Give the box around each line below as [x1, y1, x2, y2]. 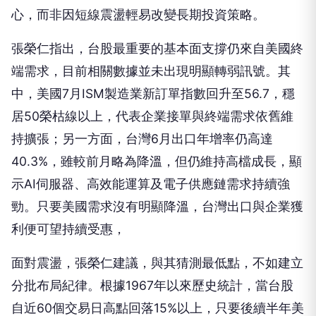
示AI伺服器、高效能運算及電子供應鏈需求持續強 [11, 130, 290, 146]
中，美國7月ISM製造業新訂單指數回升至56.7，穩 [11, 40, 295, 56]
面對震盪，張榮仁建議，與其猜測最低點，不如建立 [11, 209, 303, 225]
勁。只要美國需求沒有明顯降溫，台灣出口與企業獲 [11, 153, 303, 169]
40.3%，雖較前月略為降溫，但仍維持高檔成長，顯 [11, 108, 302, 123]
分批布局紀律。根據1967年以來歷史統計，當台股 [11, 232, 293, 248]
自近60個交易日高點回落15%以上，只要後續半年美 [11, 255, 304, 270]
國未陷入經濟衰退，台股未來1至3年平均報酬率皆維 [11, 277, 304, 293]
